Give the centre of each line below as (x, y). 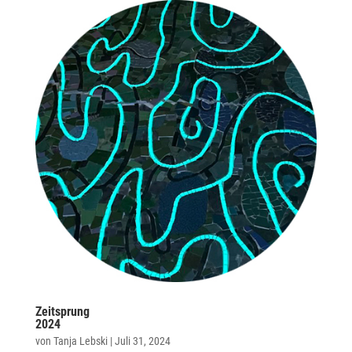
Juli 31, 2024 (142, 341)
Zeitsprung (62, 311)
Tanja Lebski (80, 341)
